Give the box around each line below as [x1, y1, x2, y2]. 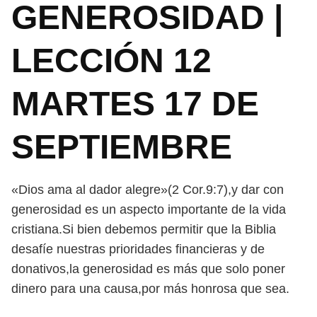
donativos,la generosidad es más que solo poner [11, 262, 285, 276]
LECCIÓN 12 [11, 42, 212, 79]
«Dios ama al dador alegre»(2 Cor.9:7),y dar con [11, 183, 284, 197]
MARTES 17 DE [11, 85, 259, 122]
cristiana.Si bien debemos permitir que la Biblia [11, 222, 276, 236]
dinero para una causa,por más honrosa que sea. [11, 282, 289, 296]
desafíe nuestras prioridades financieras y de [11, 242, 265, 256]
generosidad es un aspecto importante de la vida [11, 202, 286, 217]
